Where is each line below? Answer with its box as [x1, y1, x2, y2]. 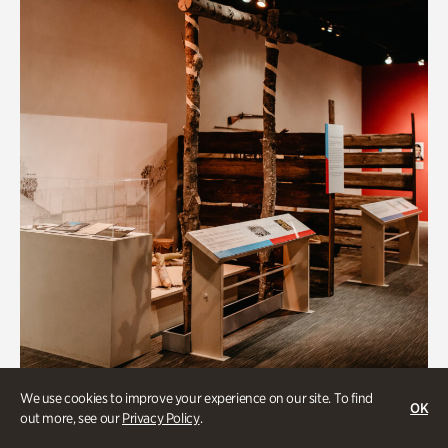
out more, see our [20, 410, 122, 426]
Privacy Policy [121, 410, 200, 426]
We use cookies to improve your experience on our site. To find [20, 390, 373, 406]
